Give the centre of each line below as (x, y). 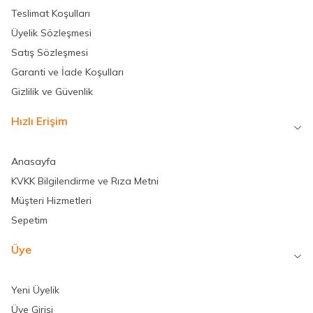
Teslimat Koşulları (51, 13)
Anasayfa (34, 161)
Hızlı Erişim (39, 121)
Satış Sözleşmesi (50, 52)
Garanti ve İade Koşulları (67, 72)
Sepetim (29, 220)
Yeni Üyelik (35, 290)
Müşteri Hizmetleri (51, 200)
